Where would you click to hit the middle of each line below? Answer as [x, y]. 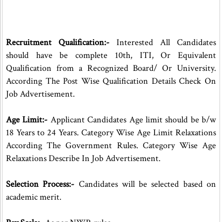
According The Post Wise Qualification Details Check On [111, 81]
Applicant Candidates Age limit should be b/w [132, 120]
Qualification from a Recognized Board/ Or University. [111, 68]
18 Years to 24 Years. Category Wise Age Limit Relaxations [111, 133]
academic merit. [34, 197]
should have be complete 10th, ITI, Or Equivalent [111, 55]
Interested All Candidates [163, 42]
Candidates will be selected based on [145, 184]
